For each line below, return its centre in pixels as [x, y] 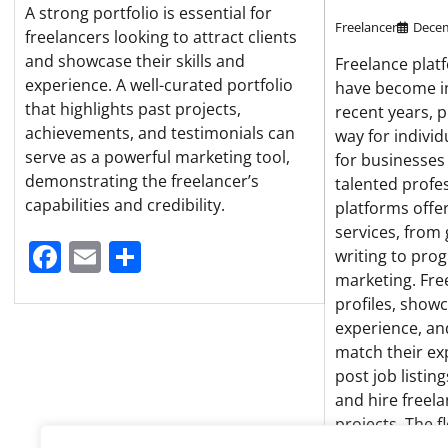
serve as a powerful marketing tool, [157, 157]
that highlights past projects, [133, 109]
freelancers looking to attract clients [161, 37]
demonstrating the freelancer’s [142, 181]
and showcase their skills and [135, 61]
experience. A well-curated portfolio [159, 85]
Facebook [132, 257]
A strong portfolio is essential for [148, 13]
